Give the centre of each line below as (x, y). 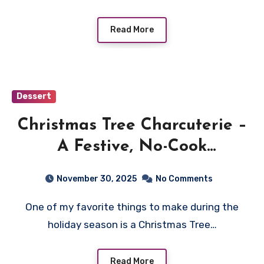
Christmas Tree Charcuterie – (132, 125)
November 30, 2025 (96, 179)
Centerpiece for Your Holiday (132, 168)
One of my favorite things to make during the (29, 207)
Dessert (34, 96)
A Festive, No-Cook (132, 146)
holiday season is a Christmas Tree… (132, 224)
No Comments (184, 179)
